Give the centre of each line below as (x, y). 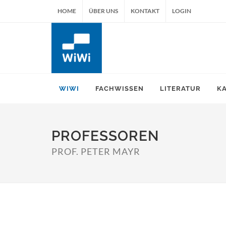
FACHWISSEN (120, 89)
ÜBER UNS (103, 11)
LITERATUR (180, 89)
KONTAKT (145, 11)
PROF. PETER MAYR (96, 151)
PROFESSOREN (105, 136)
